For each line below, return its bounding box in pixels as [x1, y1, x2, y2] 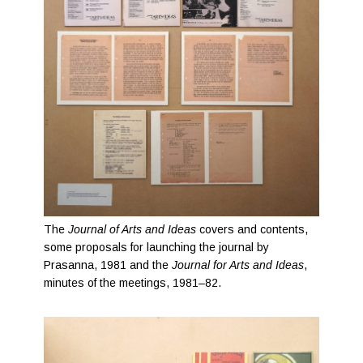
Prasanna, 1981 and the [44, 258, 173, 271]
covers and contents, [196, 223, 309, 236]
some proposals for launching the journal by [44, 241, 270, 254]
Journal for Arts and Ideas [172, 258, 305, 271]
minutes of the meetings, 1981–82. [44, 276, 222, 289]
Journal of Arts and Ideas [68, 223, 197, 236]
